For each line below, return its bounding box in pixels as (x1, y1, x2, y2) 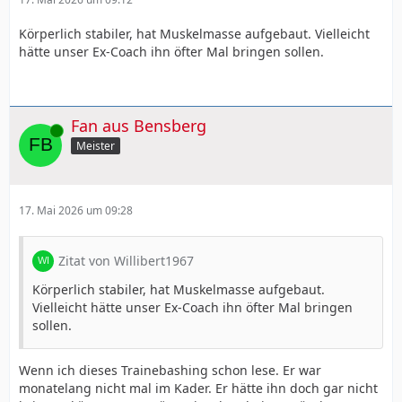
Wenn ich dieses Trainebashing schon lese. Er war (19, 362, 321, 380)
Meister (76, 138, 115, 154)
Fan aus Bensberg (71, 114, 206, 136)
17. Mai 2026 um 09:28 (19, 203, 133, 219)
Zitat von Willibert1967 (58, 252, 194, 270)
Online (19, 122, 51, 138)
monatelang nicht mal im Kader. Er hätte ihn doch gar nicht (19, 380, 378, 398)
